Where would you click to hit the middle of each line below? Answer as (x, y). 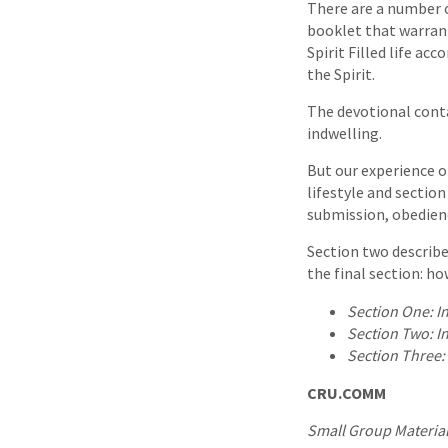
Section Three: (396, 354)
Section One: (390, 310)
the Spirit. (341, 73)
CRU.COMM (346, 392)
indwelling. (344, 132)
